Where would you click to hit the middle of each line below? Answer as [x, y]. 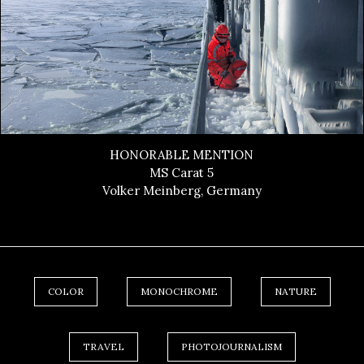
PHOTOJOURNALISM [231, 346]
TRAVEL [103, 346]
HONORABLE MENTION [182, 155]
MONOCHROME [179, 291]
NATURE [295, 291]
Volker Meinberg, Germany [182, 191]
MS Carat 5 [182, 173]
